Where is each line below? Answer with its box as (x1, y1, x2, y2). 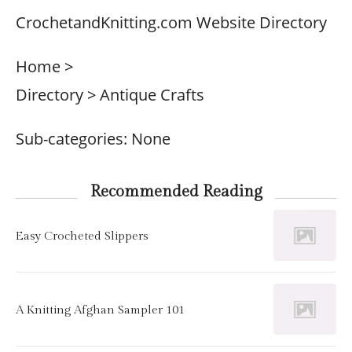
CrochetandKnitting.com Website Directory (16, 12, 327, 33)
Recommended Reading (90, 182, 262, 201)
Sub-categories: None (16, 128, 170, 149)
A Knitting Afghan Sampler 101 (16, 302, 185, 317)
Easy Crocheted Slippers (16, 228, 148, 243)
